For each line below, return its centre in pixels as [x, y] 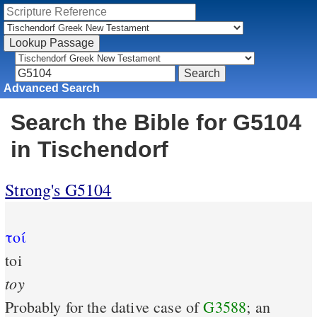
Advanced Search [52, 88]
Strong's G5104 [58, 190]
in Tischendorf [90, 150]
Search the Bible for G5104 [156, 123]
